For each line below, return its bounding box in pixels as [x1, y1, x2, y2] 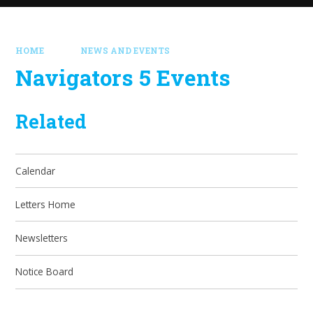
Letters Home [15, 197, 76, 211]
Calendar [15, 163, 56, 177]
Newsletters [15, 231, 68, 245]
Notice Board [15, 265, 74, 279]
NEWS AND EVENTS [80, 45, 170, 56]
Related [15, 108, 87, 134]
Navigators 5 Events [15, 63, 231, 93]
